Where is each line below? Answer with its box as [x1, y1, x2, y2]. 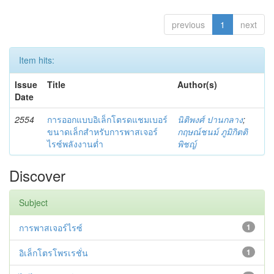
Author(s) [177, 78, 217, 91]
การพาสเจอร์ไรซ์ [19, 221, 83, 234]
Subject [19, 196, 48, 209]
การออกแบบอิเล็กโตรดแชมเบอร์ [47, 113, 168, 125]
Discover [9, 164, 65, 186]
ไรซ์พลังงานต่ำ [47, 137, 103, 150]
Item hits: [19, 53, 54, 66]
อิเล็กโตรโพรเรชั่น [19, 246, 88, 259]
